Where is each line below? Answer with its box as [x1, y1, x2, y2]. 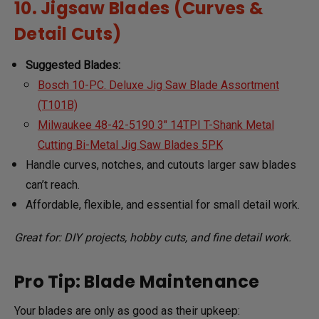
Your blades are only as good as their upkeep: [14, 303, 240, 318]
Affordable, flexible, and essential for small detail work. [26, 197, 300, 211]
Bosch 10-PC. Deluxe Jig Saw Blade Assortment [37, 78, 279, 92]
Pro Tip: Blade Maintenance [14, 269, 260, 293]
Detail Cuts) [14, 21, 121, 46]
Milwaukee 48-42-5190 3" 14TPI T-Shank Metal [37, 117, 274, 132]
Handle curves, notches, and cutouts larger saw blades [26, 157, 297, 172]
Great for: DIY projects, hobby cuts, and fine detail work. [14, 230, 291, 244]
